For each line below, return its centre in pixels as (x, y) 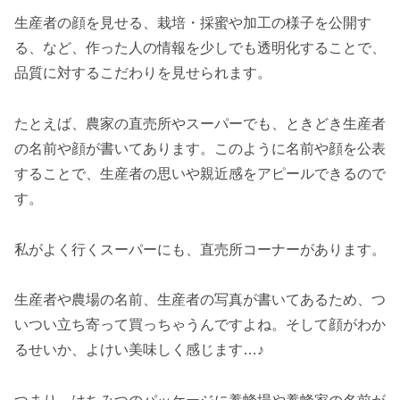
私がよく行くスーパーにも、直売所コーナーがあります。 (200, 249)
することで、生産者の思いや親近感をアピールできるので (200, 173)
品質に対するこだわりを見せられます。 (143, 73)
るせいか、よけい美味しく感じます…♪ (139, 350)
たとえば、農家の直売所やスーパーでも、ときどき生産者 (200, 123)
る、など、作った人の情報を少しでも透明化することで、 (200, 48)
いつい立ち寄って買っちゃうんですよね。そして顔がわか (200, 325)
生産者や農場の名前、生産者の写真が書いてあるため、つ (200, 300)
